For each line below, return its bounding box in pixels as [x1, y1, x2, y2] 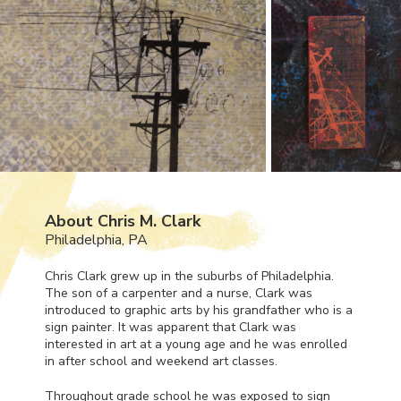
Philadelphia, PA [45, 229, 148, 250]
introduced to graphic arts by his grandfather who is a [45, 301, 353, 319]
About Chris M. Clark [45, 209, 200, 232]
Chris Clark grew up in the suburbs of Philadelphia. [45, 267, 334, 285]
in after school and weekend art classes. [45, 352, 277, 370]
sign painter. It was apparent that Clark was [45, 318, 296, 336]
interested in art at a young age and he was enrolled [45, 335, 347, 353]
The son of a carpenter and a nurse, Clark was [45, 284, 312, 302]
